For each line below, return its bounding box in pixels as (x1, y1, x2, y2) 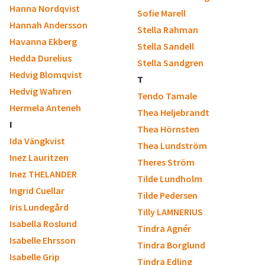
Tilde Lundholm (137, 173, 202, 185)
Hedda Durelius (9, 52, 72, 64)
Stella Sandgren (137, 57, 203, 69)
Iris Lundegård (9, 201, 69, 213)
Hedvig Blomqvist (9, 69, 82, 80)
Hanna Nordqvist (9, 2, 80, 14)
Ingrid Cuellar (9, 185, 64, 196)
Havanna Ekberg (9, 35, 77, 47)
